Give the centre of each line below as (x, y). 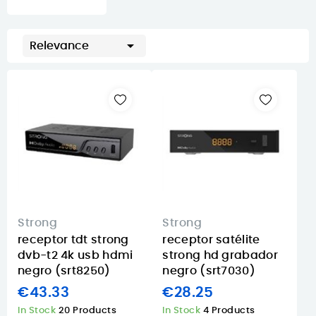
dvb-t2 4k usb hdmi (75, 256)
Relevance (59, 46)
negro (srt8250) (64, 271)
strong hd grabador (220, 256)
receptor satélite (211, 240)
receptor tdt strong (73, 240)
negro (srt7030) (209, 271)
